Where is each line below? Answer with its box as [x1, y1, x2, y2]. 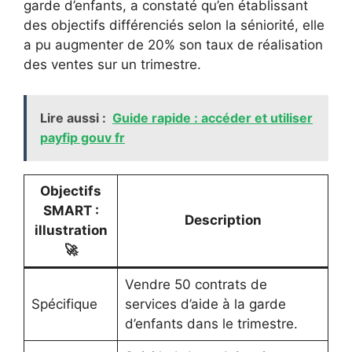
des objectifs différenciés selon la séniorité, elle [24, 17, 324, 33]
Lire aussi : [40, 109, 106, 126]
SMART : [42, 202, 99, 218]
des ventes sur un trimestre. [24, 57, 201, 72]
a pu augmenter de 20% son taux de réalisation [24, 37, 323, 53]
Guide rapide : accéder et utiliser [112, 109, 313, 126]
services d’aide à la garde [124, 295, 286, 312]
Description [184, 211, 262, 228]
